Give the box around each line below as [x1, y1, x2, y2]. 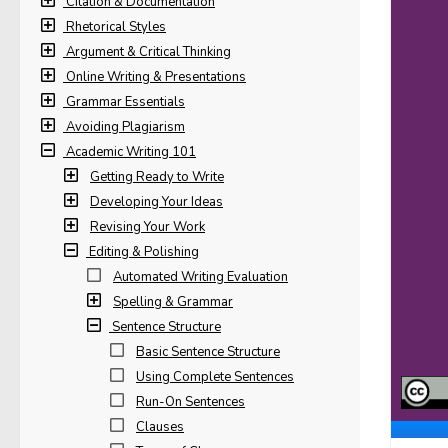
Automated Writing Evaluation [113, 268, 288, 286]
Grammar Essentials [66, 93, 185, 111]
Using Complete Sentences [136, 368, 294, 386]
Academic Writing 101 [66, 143, 196, 161]
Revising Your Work [90, 218, 205, 236]
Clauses [136, 418, 184, 436]
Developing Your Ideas [90, 193, 223, 211]
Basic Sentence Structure [136, 343, 280, 361]
